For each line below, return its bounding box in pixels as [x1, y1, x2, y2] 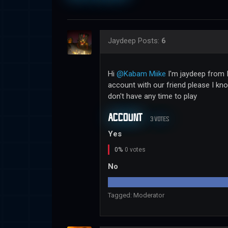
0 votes [125, 146, 146, 153]
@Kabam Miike [117, 69, 166, 79]
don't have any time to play [108, 92, 197, 101]
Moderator [133, 191, 164, 199]
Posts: [138, 36, 161, 46]
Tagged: [108, 191, 133, 199]
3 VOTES [150, 114, 169, 124]
